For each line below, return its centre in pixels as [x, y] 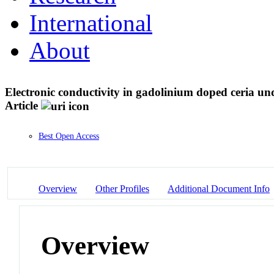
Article [21, 105]
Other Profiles [122, 188]
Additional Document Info [219, 188]
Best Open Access [69, 136]
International [91, 23]
